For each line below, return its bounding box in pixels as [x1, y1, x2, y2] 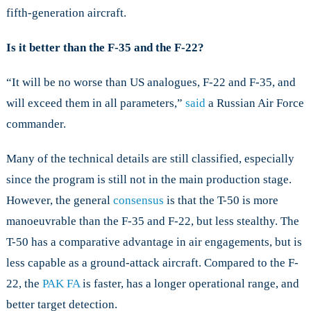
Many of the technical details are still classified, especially [6, 152, 294, 166]
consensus [112, 194, 164, 208]
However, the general [6, 194, 113, 208]
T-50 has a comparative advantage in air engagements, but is [6, 235, 302, 249]
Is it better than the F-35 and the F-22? [6, 41, 204, 55]
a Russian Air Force [205, 96, 304, 110]
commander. [6, 117, 66, 131]
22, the [6, 277, 42, 291]
